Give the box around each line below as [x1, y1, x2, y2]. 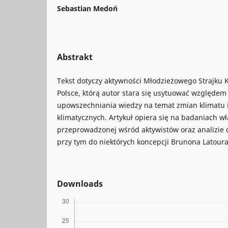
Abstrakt [57, 51, 93, 63]
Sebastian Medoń [57, 3, 118, 13]
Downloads [57, 178, 103, 189]
